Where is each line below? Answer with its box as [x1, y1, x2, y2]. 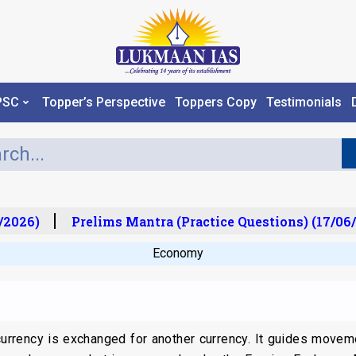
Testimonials [265, 95, 342, 110]
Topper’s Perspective [41, 95, 165, 110]
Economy [153, 245, 203, 261]
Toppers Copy [174, 95, 257, 110]
